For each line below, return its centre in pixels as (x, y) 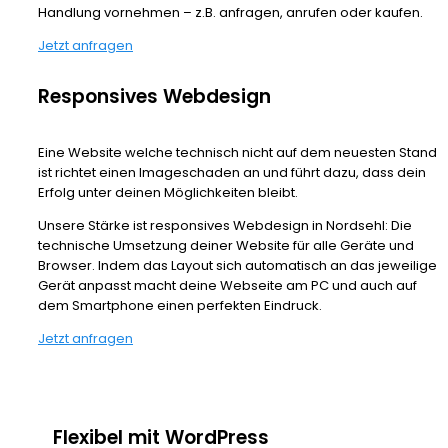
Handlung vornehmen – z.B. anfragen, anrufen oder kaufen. (230, 13)
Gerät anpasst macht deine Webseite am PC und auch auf (227, 286)
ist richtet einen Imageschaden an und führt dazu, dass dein (232, 173)
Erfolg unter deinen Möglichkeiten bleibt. (168, 193)
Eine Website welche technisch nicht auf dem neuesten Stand (237, 153)
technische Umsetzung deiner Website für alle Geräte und (226, 246)
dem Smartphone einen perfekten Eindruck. (180, 306)
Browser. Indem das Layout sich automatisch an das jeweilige (237, 266)
